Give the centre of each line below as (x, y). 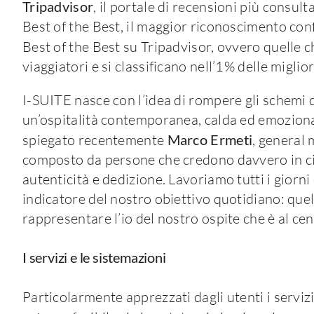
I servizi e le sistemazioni (94, 258)
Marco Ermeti (210, 139)
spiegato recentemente (95, 139)
